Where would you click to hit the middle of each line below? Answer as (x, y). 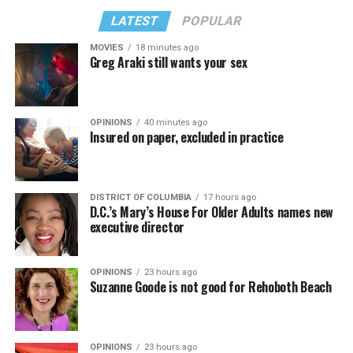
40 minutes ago (175, 122)
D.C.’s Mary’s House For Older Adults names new (211, 212)
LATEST (136, 20)
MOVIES (106, 47)
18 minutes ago (167, 47)
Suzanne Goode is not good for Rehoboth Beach (210, 286)
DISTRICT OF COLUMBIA (140, 197)
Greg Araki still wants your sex (168, 62)
